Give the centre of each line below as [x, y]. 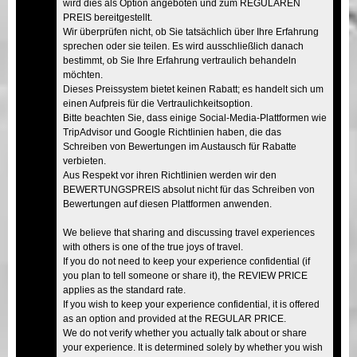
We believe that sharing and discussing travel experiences [189, 232]
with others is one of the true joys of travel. [153, 247]
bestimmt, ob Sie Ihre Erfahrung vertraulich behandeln [180, 60]
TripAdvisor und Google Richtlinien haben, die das [172, 132]
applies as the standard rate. [124, 290]
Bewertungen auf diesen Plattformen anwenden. [167, 204]
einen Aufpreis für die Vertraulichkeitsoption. [158, 103]
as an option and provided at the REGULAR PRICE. [175, 318]
